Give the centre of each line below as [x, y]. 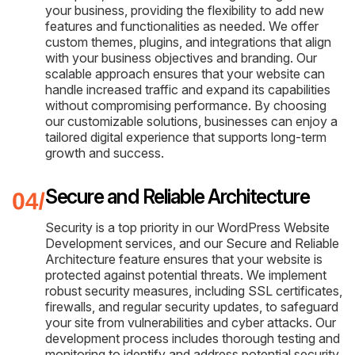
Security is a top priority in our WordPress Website [187, 227]
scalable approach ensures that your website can [185, 73]
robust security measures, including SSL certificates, [194, 290]
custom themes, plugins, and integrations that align [188, 42]
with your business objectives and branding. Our [181, 57]
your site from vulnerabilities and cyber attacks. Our [191, 322]
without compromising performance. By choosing [186, 105]
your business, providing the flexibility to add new [185, 10]
